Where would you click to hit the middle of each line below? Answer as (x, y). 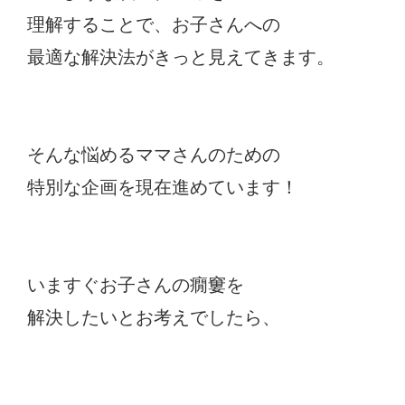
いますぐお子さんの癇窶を (136, 284)
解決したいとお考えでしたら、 (154, 317)
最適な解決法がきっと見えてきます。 (181, 57)
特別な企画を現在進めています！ (163, 187)
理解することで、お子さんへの (154, 24)
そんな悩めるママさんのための (154, 154)
